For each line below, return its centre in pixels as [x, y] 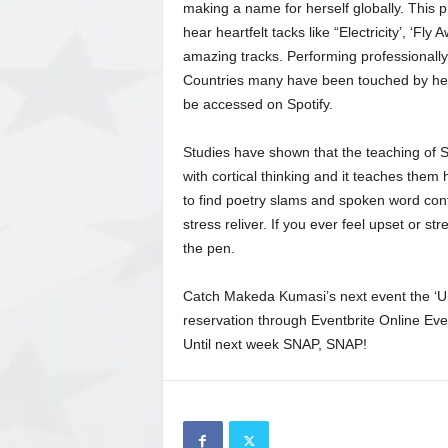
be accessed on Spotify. [259, 104]
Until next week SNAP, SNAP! [276, 344]
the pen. [208, 248]
